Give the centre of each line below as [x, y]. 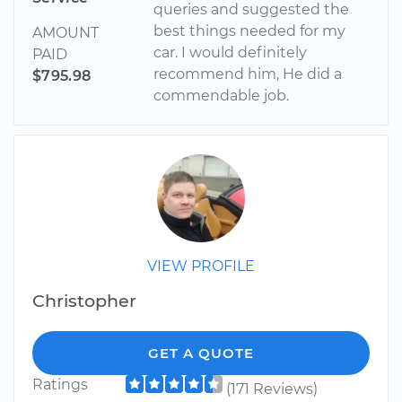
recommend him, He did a [248, 74]
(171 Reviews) [271, 389]
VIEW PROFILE [201, 267]
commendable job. [222, 96]
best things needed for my [250, 31]
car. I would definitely [231, 53]
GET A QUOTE [201, 354]
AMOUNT [66, 33]
